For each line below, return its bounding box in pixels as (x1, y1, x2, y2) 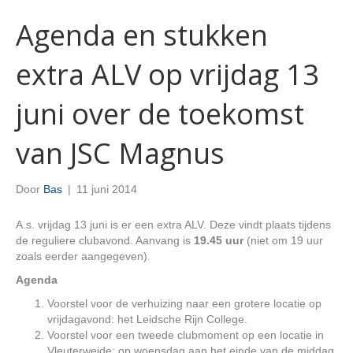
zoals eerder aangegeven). (16, 250, 150, 262)
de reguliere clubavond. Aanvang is (16, 234, 194, 247)
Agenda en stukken (16, 16, 268, 54)
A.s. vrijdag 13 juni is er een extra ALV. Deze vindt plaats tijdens (16, 218, 331, 231)
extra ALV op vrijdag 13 (16, 55, 319, 94)
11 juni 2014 (76, 183, 137, 195)
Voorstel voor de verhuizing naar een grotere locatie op (47, 297, 321, 310)
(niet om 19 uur (247, 234, 323, 247)
